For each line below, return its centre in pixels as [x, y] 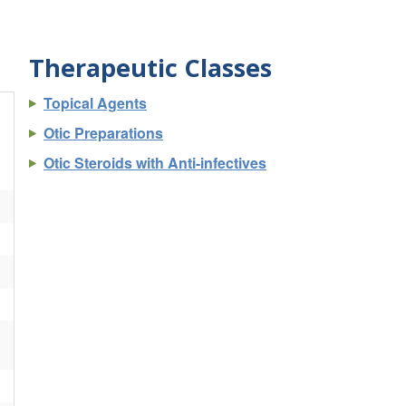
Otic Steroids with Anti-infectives [155, 162]
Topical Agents [95, 102]
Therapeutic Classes [150, 67]
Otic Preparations [103, 132]
